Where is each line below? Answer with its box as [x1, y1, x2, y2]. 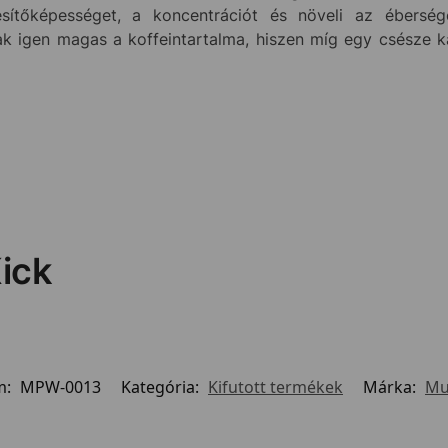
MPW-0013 [20, 375, 101, 398]
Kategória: [121, 375, 203, 398]
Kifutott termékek [208, 375, 343, 398]
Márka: [363, 375, 420, 398]
